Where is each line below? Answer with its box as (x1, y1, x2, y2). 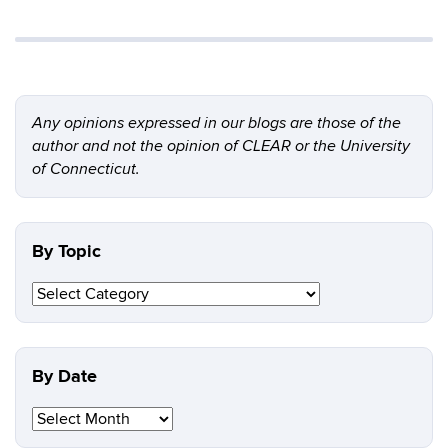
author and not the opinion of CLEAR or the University (32, 137, 410, 156)
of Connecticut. (32, 160, 140, 179)
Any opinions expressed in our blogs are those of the (32, 114, 401, 133)
